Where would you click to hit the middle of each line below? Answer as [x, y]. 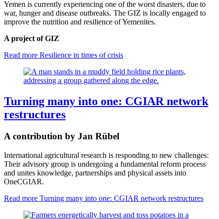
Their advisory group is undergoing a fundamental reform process [105, 164]
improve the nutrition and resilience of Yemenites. [80, 22]
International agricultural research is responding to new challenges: [106, 155]
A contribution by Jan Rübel [62, 136]
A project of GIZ [32, 39]
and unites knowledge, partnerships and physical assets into [95, 173]
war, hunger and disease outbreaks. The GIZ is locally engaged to [105, 13]
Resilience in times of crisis [80, 55]
